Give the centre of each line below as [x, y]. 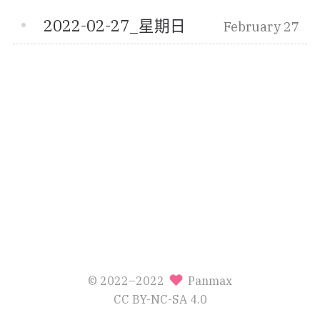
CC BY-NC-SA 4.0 [160, 299]
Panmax [209, 280]
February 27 [261, 27]
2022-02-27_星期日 [115, 26]
